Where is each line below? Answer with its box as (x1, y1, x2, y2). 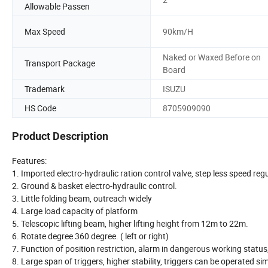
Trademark (25, 83, 65, 95)
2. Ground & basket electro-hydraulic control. (12, 180, 177, 192)
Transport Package (25, 57, 95, 69)
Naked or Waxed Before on (163, 51, 261, 63)
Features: (12, 155, 47, 167)
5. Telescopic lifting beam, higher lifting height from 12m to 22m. (12, 218, 248, 230)
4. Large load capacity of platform (12, 205, 138, 217)
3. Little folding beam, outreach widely (12, 193, 152, 205)
